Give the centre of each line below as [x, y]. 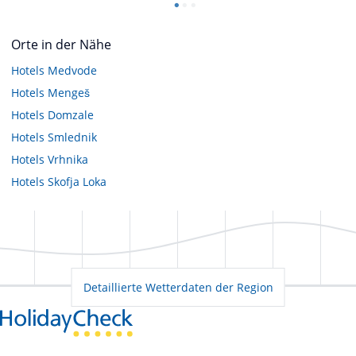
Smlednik [72, 137]
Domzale [71, 114]
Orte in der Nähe [61, 44]
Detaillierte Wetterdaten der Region [178, 287]
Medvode [72, 70]
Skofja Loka [77, 181]
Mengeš [69, 92]
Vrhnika [68, 159]
